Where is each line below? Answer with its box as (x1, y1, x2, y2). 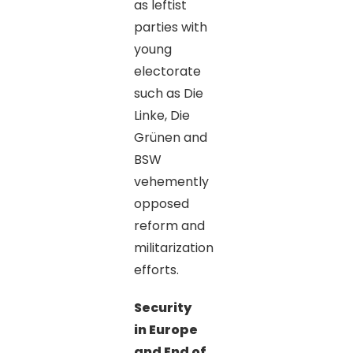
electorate (133, 61, 201, 80)
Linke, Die (133, 106, 190, 124)
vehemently (133, 172, 209, 191)
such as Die (133, 84, 203, 102)
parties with (133, 17, 207, 36)
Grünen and (133, 128, 207, 147)
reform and (133, 216, 205, 235)
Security (133, 298, 191, 317)
